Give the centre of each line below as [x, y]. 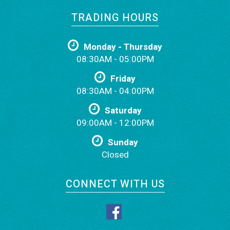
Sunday [123, 143]
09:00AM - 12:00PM [115, 123]
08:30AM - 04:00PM [115, 91]
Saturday [123, 111]
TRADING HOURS [115, 18]
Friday [123, 79]
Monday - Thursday [123, 47]
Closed [115, 155]
